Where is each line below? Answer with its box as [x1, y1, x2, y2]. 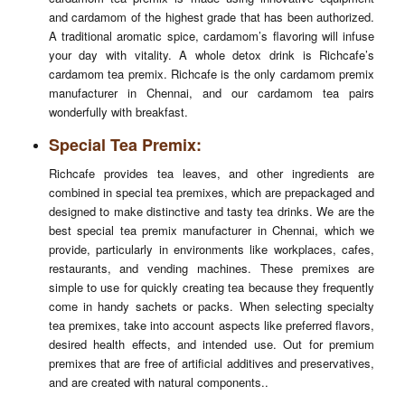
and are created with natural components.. [48, 373, 268, 391]
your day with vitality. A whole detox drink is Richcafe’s [48, 46, 375, 64]
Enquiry [124, 97, 179, 118]
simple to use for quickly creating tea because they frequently [48, 278, 375, 297]
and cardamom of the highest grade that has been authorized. [48, 8, 375, 26]
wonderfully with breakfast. [48, 103, 188, 121]
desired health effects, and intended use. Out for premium [48, 335, 375, 353]
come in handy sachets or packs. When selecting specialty [48, 297, 375, 316]
